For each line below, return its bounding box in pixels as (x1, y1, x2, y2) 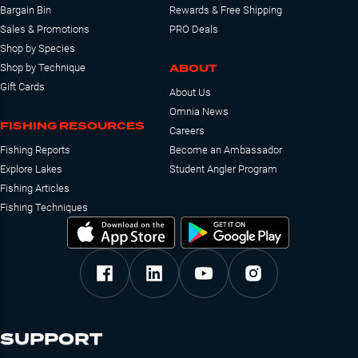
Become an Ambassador (169, 144, 282, 156)
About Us (169, 86, 211, 98)
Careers (169, 125, 205, 137)
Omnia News (169, 105, 229, 117)
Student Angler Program (169, 163, 277, 175)
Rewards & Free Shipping (169, 4, 282, 16)
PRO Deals (169, 23, 218, 35)
